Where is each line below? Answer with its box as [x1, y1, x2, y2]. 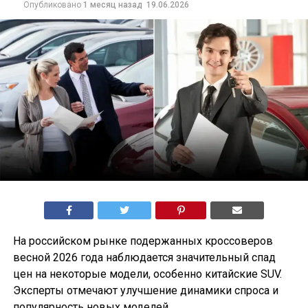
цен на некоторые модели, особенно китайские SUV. [12, 267, 282, 281]
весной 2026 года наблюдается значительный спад [12, 251, 276, 265]
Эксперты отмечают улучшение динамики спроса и [12, 284, 278, 298]
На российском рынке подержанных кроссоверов [12, 234, 273, 248]
